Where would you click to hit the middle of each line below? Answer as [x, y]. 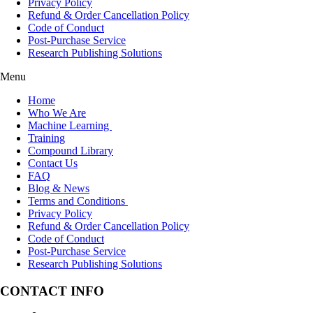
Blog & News [59, 189]
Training [46, 138]
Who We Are [57, 113]
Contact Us [53, 163]
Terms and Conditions [78, 201]
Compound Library [71, 151]
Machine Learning [70, 126]
